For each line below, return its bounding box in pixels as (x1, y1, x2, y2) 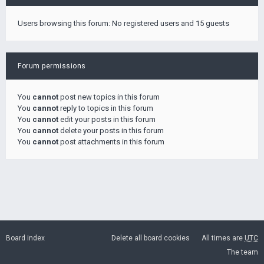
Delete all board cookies (111, 234, 190, 242)
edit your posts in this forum (58, 115, 156, 124)
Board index (6, 234, 45, 242)
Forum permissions (18, 62, 86, 70)
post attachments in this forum (58, 137, 164, 146)
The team (227, 248, 258, 256)
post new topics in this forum (58, 93, 160, 101)
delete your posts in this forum (58, 126, 164, 135)
